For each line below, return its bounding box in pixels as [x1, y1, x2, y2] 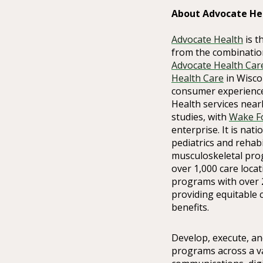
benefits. [171, 201, 209, 214]
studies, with [171, 110, 229, 124]
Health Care [171, 72, 224, 85]
